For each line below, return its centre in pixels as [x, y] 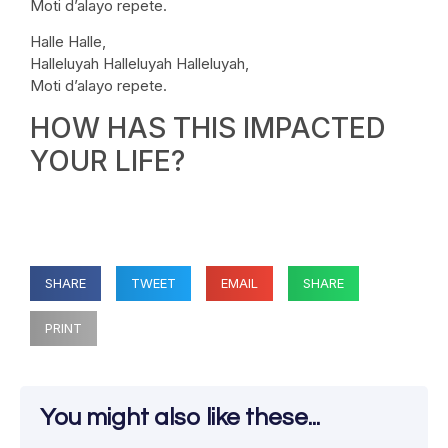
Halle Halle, [68, 42]
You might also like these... [180, 417]
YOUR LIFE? [107, 160]
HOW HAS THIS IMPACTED [208, 127]
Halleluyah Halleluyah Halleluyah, [139, 64]
